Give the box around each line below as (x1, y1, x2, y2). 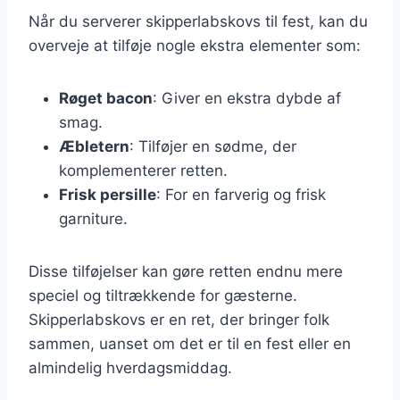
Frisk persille (59, 185, 156, 204)
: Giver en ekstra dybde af (153, 88, 341, 107)
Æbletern (59, 137, 129, 155)
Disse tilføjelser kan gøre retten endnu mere (29, 262, 343, 280)
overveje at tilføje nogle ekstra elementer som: (29, 36, 361, 54)
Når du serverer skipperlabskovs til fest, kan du (29, 12, 368, 30)
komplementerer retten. (59, 161, 228, 179)
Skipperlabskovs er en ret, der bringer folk (29, 310, 329, 329)
